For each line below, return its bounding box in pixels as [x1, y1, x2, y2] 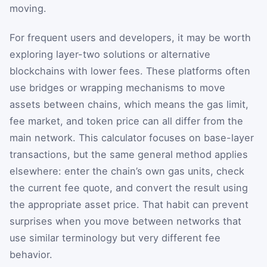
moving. [10, 2, 46, 14]
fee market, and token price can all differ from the [10, 115, 243, 128]
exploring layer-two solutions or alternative [10, 48, 210, 61]
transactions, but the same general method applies [10, 148, 248, 161]
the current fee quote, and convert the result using [10, 182, 248, 194]
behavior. [10, 249, 52, 261]
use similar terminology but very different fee [10, 232, 221, 244]
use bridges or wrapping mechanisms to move [10, 82, 225, 94]
